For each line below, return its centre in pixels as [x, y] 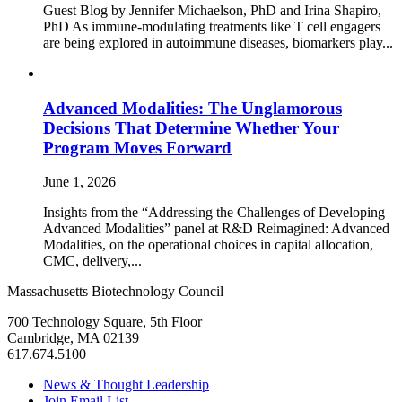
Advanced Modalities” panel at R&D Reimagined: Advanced [216, 229]
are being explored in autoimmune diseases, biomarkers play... [218, 42]
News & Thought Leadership [126, 385]
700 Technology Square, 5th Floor [105, 322]
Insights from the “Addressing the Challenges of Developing [214, 213]
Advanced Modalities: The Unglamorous [192, 108]
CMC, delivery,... [92, 261]
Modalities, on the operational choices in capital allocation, [208, 245]
